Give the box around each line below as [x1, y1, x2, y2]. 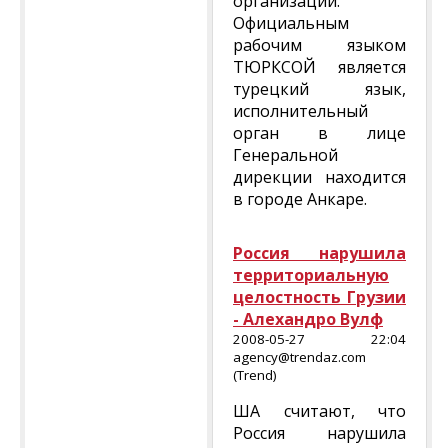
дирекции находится [233, 166, 406, 188]
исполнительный [233, 100, 368, 122]
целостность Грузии [233, 286, 406, 308]
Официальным [233, 12, 349, 34]
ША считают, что [233, 400, 406, 422]
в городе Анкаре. [233, 188, 367, 210]
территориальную [233, 264, 389, 286]
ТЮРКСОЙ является [233, 56, 406, 78]
